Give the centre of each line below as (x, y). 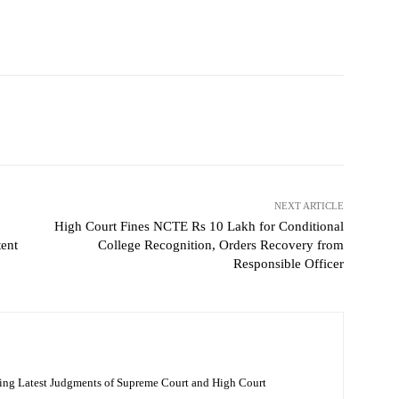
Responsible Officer (288, 264)
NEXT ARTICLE (309, 206)
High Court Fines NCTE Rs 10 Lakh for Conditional (199, 227)
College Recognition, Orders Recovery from (220, 245)
